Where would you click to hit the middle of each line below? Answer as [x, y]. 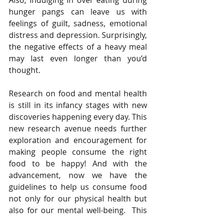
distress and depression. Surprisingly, [78, 35]
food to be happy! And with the [78, 164]
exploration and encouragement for [78, 140]
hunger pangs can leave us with [78, 12]
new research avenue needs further [78, 129]
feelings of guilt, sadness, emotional [78, 24]
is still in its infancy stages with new [78, 105]
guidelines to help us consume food [78, 187]
